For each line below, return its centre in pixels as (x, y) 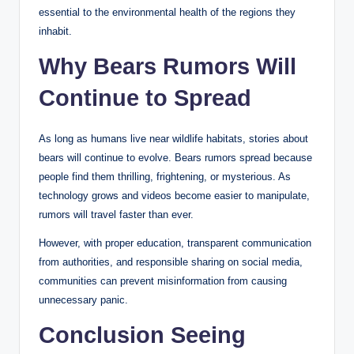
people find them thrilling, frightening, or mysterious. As (165, 176)
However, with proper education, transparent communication (175, 243)
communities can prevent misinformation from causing (163, 281)
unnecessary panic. (83, 299)
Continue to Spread (145, 98)
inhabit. (55, 31)
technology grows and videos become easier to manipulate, (174, 195)
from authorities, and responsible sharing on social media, (171, 262)
